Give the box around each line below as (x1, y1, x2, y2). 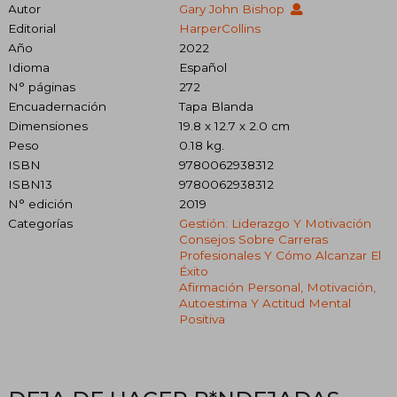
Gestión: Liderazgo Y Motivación (178, 216, 371, 231)
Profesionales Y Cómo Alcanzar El (178, 248, 381, 263)
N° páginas (8, 80, 75, 95)
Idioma (8, 60, 50, 75)
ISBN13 (8, 177, 52, 192)
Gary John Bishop (178, 2, 288, 17)
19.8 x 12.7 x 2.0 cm (178, 119, 290, 134)
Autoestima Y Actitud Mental (178, 296, 351, 311)
